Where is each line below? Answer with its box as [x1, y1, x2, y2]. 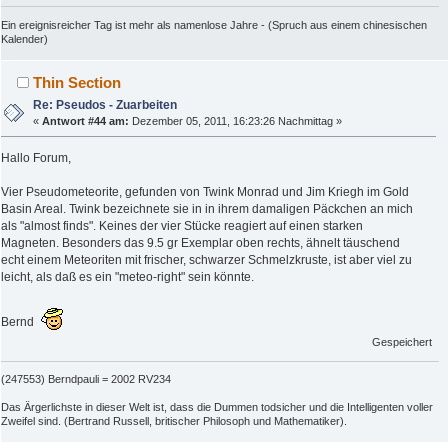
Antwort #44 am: [42, 114, 130, 127]
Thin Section [33, 73, 122, 91]
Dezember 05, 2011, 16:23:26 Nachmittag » [129, 114, 343, 127]
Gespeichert [372, 336, 433, 349]
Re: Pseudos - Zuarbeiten [33, 97, 178, 112]
